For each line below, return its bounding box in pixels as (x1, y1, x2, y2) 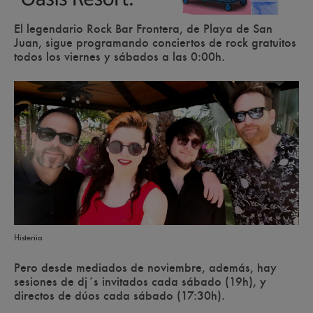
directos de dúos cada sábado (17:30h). (14, 288, 225, 304)
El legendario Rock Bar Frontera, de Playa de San (14, 21, 272, 37)
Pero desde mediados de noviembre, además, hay (14, 260, 277, 276)
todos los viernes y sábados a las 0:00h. (14, 49, 225, 65)
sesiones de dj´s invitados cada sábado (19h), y (14, 274, 266, 290)
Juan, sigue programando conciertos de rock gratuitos (14, 35, 296, 51)
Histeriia (14, 232, 43, 243)
